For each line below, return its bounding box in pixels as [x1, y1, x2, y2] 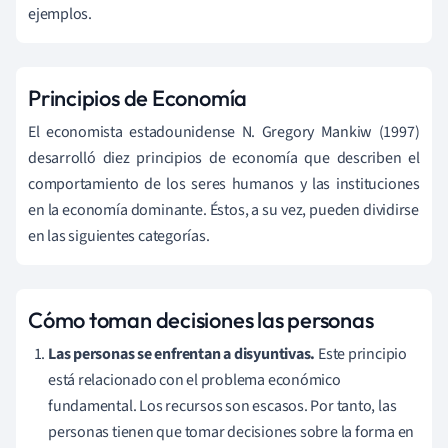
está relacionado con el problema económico [48, 369, 341, 392]
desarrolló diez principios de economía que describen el [28, 147, 420, 170]
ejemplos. [28, 3, 93, 26]
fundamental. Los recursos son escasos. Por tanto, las [48, 395, 397, 418]
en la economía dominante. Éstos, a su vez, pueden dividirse [28, 199, 420, 222]
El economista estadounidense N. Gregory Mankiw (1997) [28, 121, 420, 144]
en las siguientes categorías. [28, 225, 210, 248]
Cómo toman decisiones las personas [28, 306, 374, 335]
